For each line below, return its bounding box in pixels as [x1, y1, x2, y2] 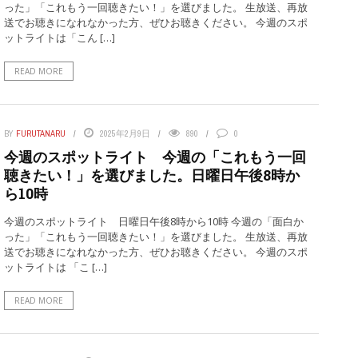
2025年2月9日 [99, 128, 150, 139]
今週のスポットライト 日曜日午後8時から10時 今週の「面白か [3, 214, 304, 229]
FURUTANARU [15, 128, 66, 139]
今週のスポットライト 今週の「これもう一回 [3, 147, 306, 166]
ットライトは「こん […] [3, 30, 115, 45]
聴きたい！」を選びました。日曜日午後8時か [3, 165, 300, 185]
